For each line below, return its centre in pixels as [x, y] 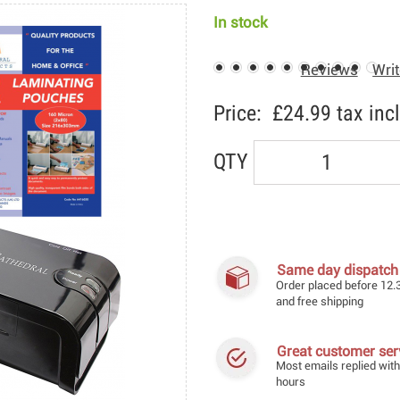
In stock [241, 24]
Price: [237, 114]
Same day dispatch [337, 270]
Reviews [329, 71]
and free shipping [319, 302]
